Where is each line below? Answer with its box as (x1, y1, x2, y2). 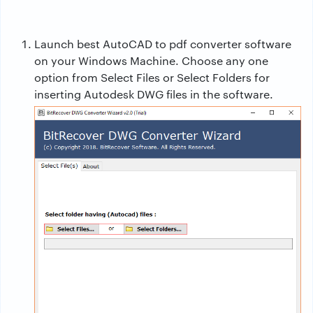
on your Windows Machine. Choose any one (34, 53, 268, 68)
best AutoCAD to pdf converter (77, 36, 242, 52)
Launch (34, 36, 77, 52)
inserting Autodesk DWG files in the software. (34, 87, 273, 102)
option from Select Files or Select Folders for (34, 70, 270, 85)
